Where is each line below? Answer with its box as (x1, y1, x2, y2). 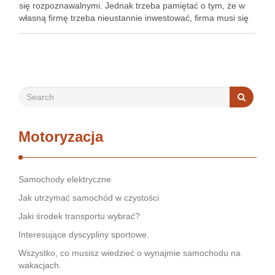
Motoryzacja (18, 128, 103, 145)
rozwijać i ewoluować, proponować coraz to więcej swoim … (19, 25, 251, 35)
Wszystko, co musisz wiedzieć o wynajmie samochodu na (18, 248, 241, 258)
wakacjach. (18, 260, 61, 270)
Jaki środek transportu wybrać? (18, 211, 140, 221)
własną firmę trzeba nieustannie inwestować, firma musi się (19, 13, 249, 23)
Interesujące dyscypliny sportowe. (18, 230, 149, 239)
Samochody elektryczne (18, 174, 111, 184)
